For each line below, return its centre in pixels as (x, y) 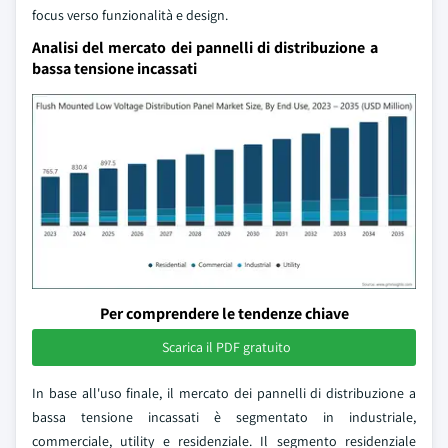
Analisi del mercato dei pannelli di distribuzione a (205, 47)
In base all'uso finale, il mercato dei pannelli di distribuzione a (224, 392)
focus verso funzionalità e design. (130, 15)
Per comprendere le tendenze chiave (224, 313)
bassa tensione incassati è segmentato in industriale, (224, 416)
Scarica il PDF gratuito (226, 346)
